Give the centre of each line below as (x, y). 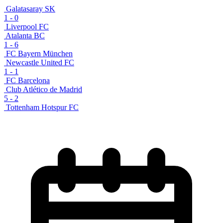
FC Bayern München (39, 53)
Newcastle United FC (40, 62)
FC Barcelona (28, 80)
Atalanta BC (25, 35)
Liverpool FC (27, 26)
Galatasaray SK (31, 8)
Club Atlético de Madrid (44, 89)
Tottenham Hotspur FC (42, 107)
